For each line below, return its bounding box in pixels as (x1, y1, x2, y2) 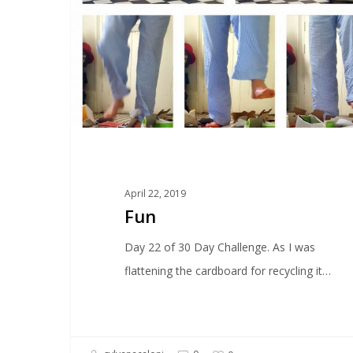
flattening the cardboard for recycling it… (124, 262, 332, 278)
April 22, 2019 (124, 186, 187, 200)
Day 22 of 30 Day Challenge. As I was (124, 239, 316, 255)
